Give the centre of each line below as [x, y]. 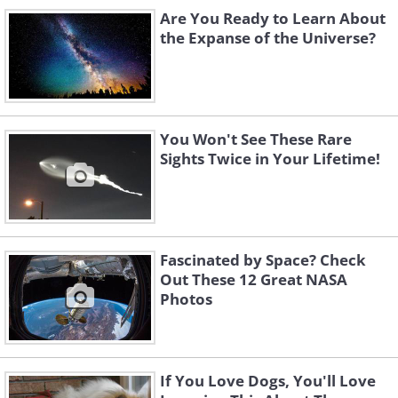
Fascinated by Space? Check [263, 260]
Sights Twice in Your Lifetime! [270, 159]
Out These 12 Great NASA [254, 280]
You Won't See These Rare [256, 139]
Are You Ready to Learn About [273, 19]
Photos [186, 299]
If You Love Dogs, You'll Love [268, 381]
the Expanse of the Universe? [268, 38]
